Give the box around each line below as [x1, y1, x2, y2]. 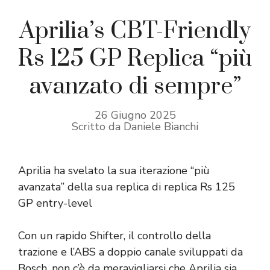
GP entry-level [18, 195, 92, 210]
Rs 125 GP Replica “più [18, 43, 252, 74]
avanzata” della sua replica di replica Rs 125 [18, 179, 235, 194]
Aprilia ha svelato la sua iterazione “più [18, 163, 210, 178]
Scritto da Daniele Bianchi [72, 119, 198, 134]
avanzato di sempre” [29, 71, 241, 101]
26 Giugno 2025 [94, 107, 176, 122]
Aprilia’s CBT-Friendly [19, 16, 251, 46]
